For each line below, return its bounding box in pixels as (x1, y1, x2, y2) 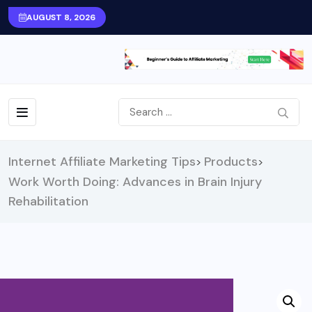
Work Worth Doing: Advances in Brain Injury (8, 173, 262, 190)
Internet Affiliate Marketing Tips (8, 153, 196, 170)
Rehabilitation (8, 192, 88, 210)
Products (204, 153, 258, 170)
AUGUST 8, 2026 (26, 12, 95, 23)
